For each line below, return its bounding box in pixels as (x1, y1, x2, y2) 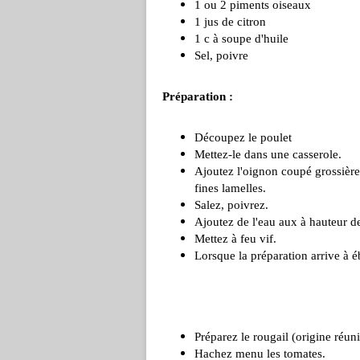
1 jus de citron (194, 15, 266, 28)
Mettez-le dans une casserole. (194, 148, 342, 161)
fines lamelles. (194, 182, 266, 194)
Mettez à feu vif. (194, 232, 276, 245)
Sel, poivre (194, 49, 248, 62)
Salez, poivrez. (194, 198, 268, 211)
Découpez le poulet (194, 131, 292, 144)
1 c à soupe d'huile (194, 32, 288, 45)
